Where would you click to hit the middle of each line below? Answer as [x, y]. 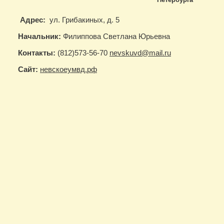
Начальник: [39, 36]
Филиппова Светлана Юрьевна [116, 36]
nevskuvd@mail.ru [140, 53]
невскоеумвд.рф [68, 69]
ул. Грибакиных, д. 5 [83, 20]
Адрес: [33, 20]
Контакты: [37, 53]
